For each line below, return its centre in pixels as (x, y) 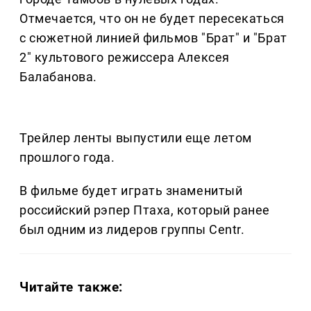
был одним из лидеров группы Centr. (132, 230)
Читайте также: (72, 287)
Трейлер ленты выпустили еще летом (136, 138)
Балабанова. (58, 77)
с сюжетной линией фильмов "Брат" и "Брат (153, 38)
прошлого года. (67, 158)
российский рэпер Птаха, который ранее (145, 210)
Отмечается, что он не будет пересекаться (152, 19)
